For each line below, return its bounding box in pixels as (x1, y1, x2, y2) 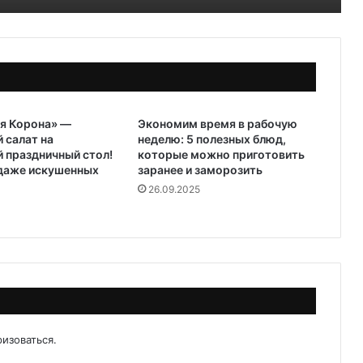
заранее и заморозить (137, 163, 263, 177)
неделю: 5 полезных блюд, (137, 132, 286, 146)
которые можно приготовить (137, 147, 305, 161)
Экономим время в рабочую (137, 117, 297, 130)
